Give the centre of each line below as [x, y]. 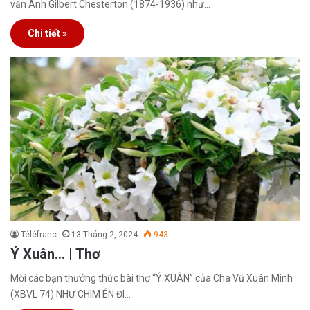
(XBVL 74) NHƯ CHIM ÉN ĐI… [71, 294]
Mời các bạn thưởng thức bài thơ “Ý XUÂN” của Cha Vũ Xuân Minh [152, 279]
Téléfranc [39, 235]
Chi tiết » [47, 34]
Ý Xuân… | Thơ [55, 254]
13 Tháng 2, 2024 [104, 235]
